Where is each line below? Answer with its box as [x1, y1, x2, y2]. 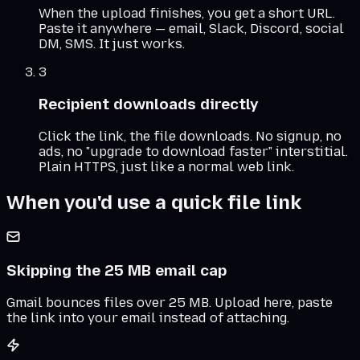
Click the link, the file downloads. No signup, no [39, 128, 342, 144]
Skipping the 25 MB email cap [6, 261, 227, 280]
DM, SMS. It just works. [39, 36, 185, 52]
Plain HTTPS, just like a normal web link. [39, 158, 294, 174]
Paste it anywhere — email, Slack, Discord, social [39, 21, 344, 37]
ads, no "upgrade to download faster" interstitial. [39, 143, 348, 159]
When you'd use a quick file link [6, 190, 301, 214]
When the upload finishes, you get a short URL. [39, 6, 335, 22]
